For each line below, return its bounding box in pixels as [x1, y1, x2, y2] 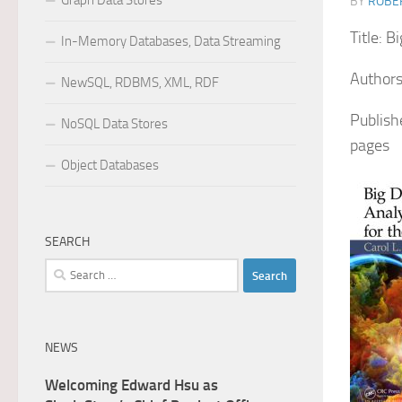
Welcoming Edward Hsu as [45, 376, 218, 394]
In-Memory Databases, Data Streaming [61, 33, 281, 49]
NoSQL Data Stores [61, 116, 168, 132]
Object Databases [61, 157, 159, 173]
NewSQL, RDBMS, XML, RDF [61, 74, 219, 91]
